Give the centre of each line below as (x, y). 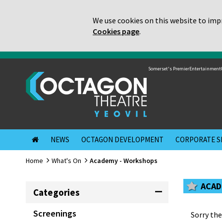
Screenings (55, 213)
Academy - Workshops (124, 161)
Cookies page (116, 31)
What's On (66, 161)
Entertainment (205, 69)
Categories (56, 192)
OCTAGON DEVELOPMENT (122, 139)
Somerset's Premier (169, 69)
